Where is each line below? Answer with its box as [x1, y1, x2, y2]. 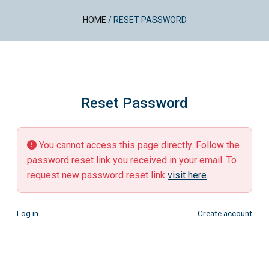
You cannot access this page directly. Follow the [37, 139, 240, 151]
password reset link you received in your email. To [27, 154, 237, 166]
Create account [198, 208, 252, 218]
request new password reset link [27, 169, 168, 181]
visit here [168, 169, 207, 181]
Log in [17, 208, 38, 218]
